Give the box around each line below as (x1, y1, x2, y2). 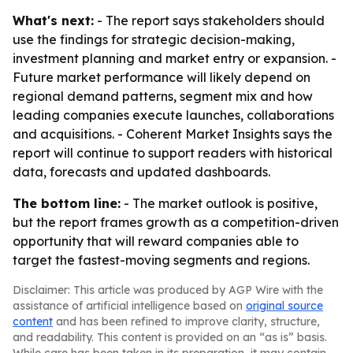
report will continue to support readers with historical (13, 145, 333, 161)
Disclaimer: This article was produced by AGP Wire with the (13, 283, 323, 297)
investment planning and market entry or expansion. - (13, 50, 336, 66)
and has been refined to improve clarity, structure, (53, 314, 320, 329)
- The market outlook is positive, (121, 195, 318, 211)
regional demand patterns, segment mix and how (13, 88, 313, 104)
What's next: (13, 13, 94, 28)
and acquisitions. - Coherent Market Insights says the (13, 126, 333, 142)
